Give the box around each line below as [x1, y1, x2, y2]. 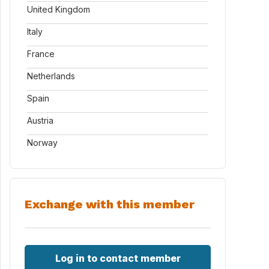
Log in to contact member [55, 252, 181, 264]
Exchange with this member [25, 197, 195, 211]
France [27, 49, 55, 59]
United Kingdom [27, 4, 90, 14]
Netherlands [27, 71, 75, 81]
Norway [27, 138, 58, 148]
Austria [27, 115, 53, 125]
